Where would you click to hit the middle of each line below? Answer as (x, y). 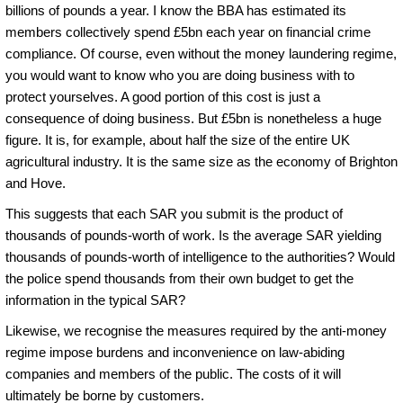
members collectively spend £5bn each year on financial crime (188, 31)
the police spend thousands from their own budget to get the (179, 278)
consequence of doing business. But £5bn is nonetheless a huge (193, 118)
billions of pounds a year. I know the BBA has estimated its (176, 10)
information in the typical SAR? (95, 300)
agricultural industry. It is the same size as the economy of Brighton (201, 161)
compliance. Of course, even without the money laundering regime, (201, 53)
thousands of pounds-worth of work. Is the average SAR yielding (193, 235)
